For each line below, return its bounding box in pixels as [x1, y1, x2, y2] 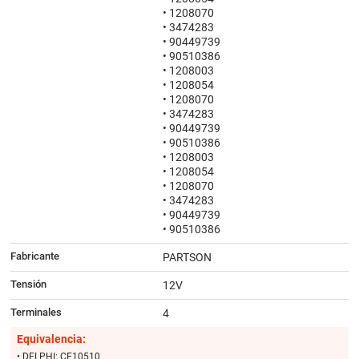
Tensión [10, 278, 46, 291]
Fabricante [10, 250, 59, 263]
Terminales [10, 306, 62, 319]
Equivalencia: [16, 333, 86, 346]
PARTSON [162, 251, 212, 264]
